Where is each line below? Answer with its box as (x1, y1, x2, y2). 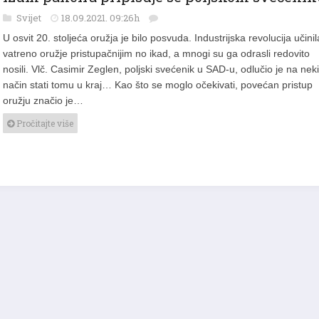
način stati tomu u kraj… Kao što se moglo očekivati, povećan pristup (3, 76, 313, 88)
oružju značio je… (3, 92, 83, 103)
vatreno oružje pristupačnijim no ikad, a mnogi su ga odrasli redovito (3, 45, 310, 56)
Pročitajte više (14, 115, 73, 126)
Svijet (16, 9, 43, 21)
